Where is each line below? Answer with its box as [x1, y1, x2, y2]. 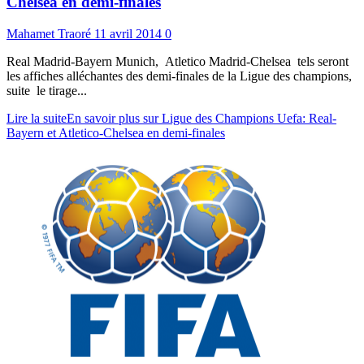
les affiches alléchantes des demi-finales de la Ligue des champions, [6, 68, 352, 83]
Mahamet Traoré [6, 26, 94, 41]
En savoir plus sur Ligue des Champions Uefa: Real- [67, 110, 336, 125]
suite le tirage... [6, 83, 87, 97]
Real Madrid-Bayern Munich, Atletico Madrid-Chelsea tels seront [6, 54, 349, 68]
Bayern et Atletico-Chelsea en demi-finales [6, 125, 225, 140]
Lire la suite [6, 110, 67, 125]
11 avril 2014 [94, 26, 165, 41]
